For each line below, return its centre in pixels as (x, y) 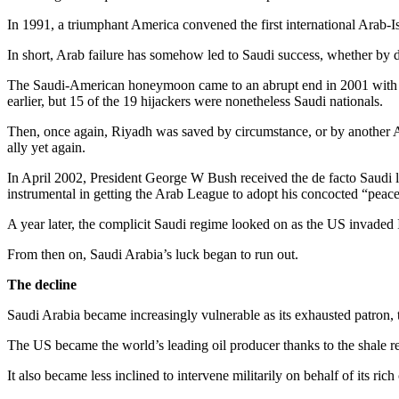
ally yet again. (46, 147)
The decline (42, 284)
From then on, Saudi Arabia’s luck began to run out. (153, 254)
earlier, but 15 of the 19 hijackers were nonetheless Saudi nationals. (195, 101)
